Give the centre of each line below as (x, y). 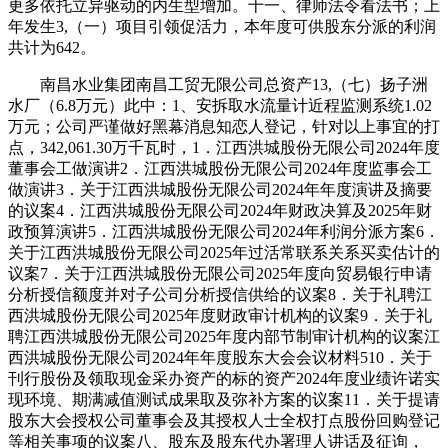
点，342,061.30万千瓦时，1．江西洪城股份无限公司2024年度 (224, 147)
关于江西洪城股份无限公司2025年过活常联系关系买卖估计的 (224, 252)
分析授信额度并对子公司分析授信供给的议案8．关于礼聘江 (220, 294)
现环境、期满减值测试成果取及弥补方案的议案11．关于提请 (224, 399)
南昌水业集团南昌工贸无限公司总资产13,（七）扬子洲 (218, 84)
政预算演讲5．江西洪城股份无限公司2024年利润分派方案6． (224, 231)
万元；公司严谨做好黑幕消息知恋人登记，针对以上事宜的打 (224, 126)
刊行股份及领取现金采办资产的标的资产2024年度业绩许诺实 (224, 378)
